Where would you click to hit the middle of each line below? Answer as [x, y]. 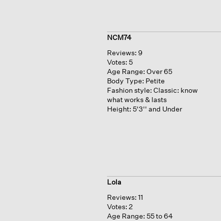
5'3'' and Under [157, 109]
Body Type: [125, 80]
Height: [119, 109]
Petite [155, 80]
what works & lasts [137, 99]
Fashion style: [129, 90]
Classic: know [175, 90]
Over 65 [159, 71]
